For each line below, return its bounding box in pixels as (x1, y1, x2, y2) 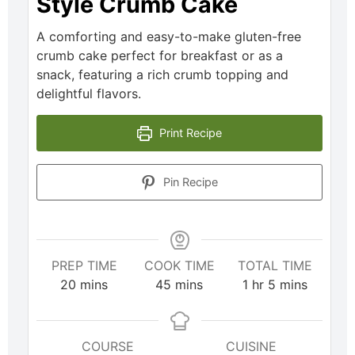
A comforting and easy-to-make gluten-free (36, 29, 301, 45)
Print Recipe (155, 126, 222, 140)
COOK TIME (143, 258, 215, 274)
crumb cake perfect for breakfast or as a (36, 48, 283, 64)
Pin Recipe (159, 175, 218, 189)
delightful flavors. (36, 86, 141, 102)
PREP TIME (51, 258, 117, 274)
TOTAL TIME (237, 258, 312, 274)
